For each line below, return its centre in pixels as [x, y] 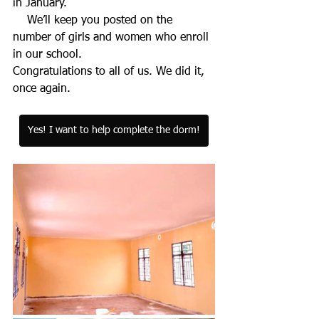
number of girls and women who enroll [113, 37]
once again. [42, 89]
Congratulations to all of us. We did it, [110, 72]
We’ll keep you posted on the [20, 20]
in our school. [47, 54]
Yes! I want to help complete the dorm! [114, 130]
